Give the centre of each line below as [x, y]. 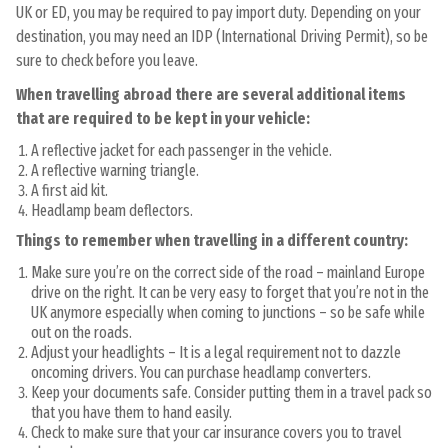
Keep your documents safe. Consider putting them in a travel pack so [231, 393]
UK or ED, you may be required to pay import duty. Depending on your [218, 13]
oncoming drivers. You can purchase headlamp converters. [201, 373]
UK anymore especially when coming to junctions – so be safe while [228, 313]
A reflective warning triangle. [115, 171]
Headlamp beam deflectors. [112, 211]
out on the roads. [81, 333]
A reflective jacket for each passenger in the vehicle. [181, 151]
